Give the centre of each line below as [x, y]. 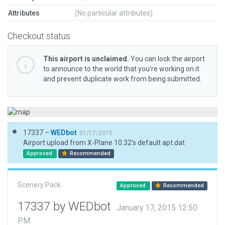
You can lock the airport [167, 59]
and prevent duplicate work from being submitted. [122, 79]
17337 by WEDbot [66, 206]
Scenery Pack [39, 185]
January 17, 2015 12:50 [157, 208]
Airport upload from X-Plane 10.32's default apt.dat [104, 143]
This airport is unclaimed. [86, 59]
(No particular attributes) [114, 13]
